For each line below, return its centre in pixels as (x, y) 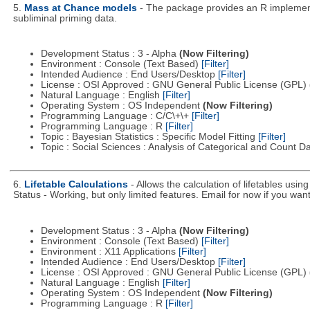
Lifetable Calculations (76, 185)
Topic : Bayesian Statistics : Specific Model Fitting (149, 137)
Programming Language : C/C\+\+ (116, 116)
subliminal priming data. (65, 18)
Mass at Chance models (80, 8)
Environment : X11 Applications (109, 252)
